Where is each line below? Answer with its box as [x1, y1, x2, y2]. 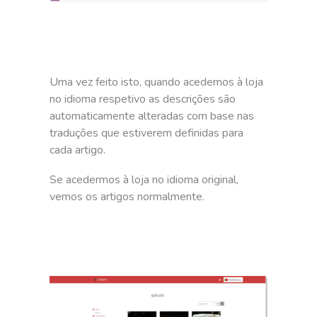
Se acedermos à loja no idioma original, [50, 171, 239, 188]
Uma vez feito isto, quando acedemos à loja [50, 74, 264, 91]
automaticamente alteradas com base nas [50, 108, 255, 125]
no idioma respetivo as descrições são [50, 91, 236, 108]
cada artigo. [50, 142, 106, 158]
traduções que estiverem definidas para [50, 125, 244, 142]
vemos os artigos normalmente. [50, 188, 205, 204]
